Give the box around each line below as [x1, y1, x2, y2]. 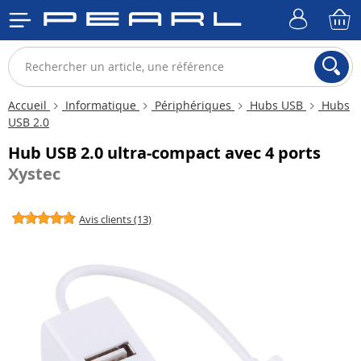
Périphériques [151, 98, 234, 113]
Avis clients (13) [79, 212, 152, 226]
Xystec [8, 163, 60, 185]
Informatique [62, 98, 139, 113]
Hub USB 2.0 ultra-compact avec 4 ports [8, 142, 321, 164]
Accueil [8, 98, 50, 113]
